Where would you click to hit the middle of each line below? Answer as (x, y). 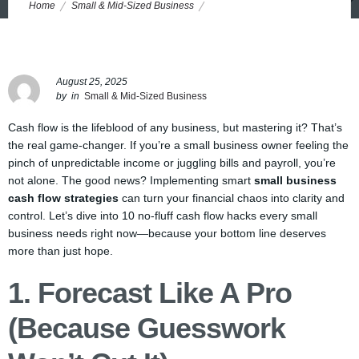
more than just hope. (61, 251)
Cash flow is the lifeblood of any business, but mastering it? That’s (175, 127)
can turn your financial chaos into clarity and (232, 198)
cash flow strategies (63, 198)
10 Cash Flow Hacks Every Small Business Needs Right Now (162, 34)
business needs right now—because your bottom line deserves (167, 233)
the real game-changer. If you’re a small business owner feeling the (178, 145)
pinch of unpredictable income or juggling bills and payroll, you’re (172, 163)
